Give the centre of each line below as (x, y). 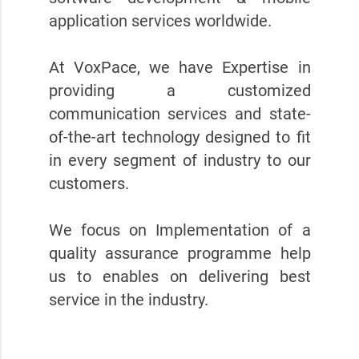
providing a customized (179, 91)
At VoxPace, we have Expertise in (179, 68)
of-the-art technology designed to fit (179, 138)
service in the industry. (128, 301)
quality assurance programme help (179, 254)
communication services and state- (179, 115)
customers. (89, 184)
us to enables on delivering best (179, 277)
